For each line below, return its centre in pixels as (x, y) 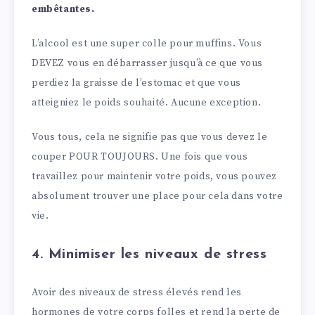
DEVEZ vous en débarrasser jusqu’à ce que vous (148, 63)
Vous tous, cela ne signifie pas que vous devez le (150, 137)
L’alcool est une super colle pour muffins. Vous (147, 43)
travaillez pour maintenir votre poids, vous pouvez (155, 176)
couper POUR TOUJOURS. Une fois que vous (140, 156)
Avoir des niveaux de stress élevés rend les (137, 292)
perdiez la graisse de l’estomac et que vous (136, 83)
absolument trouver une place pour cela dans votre (157, 196)
